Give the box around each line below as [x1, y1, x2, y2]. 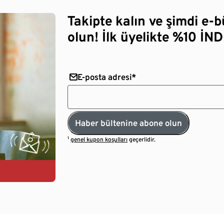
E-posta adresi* [77, 71, 136, 82]
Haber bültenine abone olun [75, 117, 182, 128]
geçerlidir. [127, 135, 156, 143]
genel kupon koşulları [70, 135, 128, 143]
